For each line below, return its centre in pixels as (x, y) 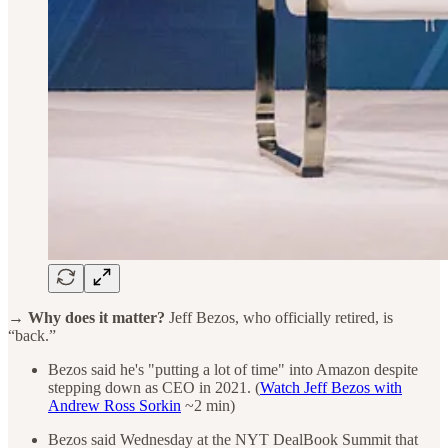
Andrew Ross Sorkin (114, 405)
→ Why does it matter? (86, 317)
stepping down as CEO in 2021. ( (154, 387)
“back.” (32, 335)
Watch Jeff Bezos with (331, 387)
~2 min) (208, 405)
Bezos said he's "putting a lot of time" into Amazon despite (233, 369)
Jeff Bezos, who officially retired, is (279, 317)
